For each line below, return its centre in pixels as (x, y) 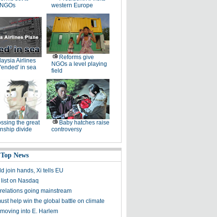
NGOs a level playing (79, 64)
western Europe (72, 5)
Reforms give (76, 57)
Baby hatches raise (84, 123)
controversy (66, 129)
